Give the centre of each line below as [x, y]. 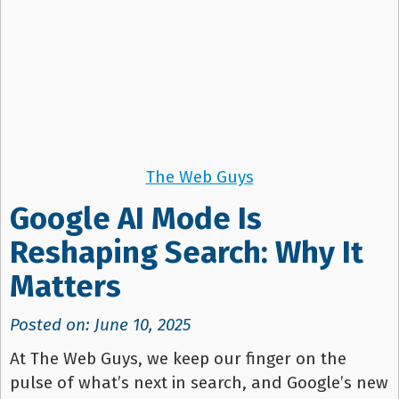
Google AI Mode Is [136, 219]
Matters [65, 287]
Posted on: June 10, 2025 [100, 325]
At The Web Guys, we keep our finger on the [178, 359]
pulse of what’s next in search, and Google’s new [199, 383]
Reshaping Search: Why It [187, 253]
